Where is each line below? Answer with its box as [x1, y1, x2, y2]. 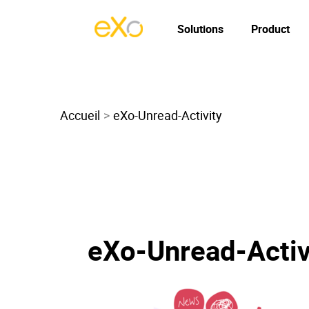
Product [251, 21, 290, 37]
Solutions [177, 21, 223, 37]
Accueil [60, 107, 100, 123]
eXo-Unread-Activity [113, 107, 222, 123]
